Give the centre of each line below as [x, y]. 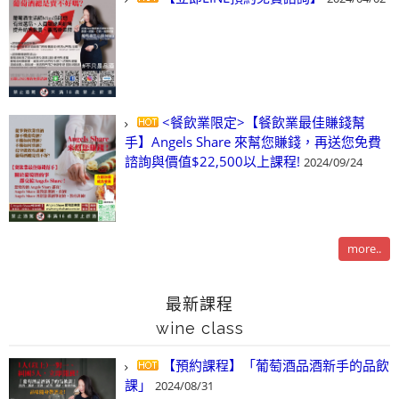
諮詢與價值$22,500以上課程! [212, 161]
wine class [199, 328]
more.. [364, 248]
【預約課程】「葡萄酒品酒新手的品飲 [274, 365]
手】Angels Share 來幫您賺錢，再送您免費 [253, 142]
